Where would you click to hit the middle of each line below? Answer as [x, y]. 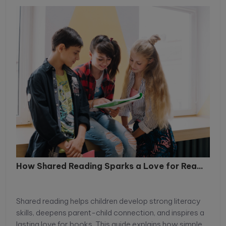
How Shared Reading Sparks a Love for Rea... [110, 166]
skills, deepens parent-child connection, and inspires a [110, 213]
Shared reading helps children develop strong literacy [108, 201]
